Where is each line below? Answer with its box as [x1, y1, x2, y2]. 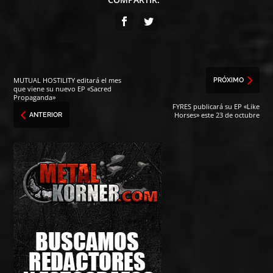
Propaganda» [13, 92, 56, 102]
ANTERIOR [29, 110, 63, 119]
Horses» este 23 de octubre [174, 110, 260, 119]
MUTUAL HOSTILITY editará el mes [13, 75, 122, 85]
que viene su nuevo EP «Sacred [13, 83, 112, 93]
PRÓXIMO [213, 76, 244, 84]
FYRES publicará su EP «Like [172, 101, 260, 111]
